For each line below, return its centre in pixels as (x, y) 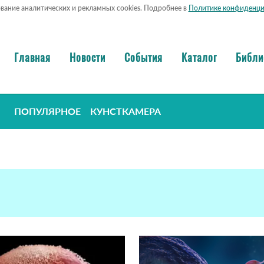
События (143, 57)
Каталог (199, 57)
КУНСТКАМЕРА (126, 111)
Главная (32, 57)
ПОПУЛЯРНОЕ (47, 111)
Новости (88, 57)
